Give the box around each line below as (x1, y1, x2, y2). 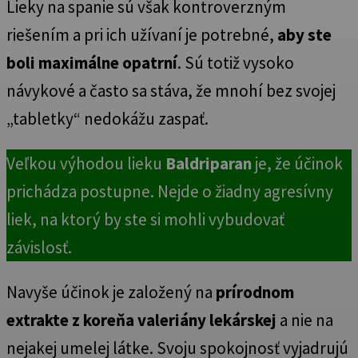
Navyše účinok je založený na (6, 281, 216, 304)
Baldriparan (165, 153, 252, 175)
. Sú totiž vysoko (177, 52, 294, 74)
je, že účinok (252, 153, 343, 175)
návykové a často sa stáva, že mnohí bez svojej (6, 80, 336, 102)
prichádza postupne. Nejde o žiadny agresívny (6, 181, 333, 203)
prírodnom (216, 281, 294, 304)
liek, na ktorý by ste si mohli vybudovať (6, 209, 284, 231)
